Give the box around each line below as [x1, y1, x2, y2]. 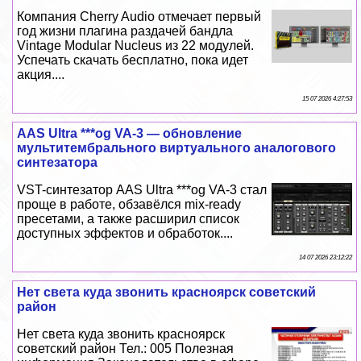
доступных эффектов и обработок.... [17, 226, 234, 241]
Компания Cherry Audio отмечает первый [17, 10, 262, 24]
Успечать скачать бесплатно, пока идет [17, 53, 249, 68]
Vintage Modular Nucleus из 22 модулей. [17, 39, 255, 53]
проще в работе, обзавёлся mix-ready [17, 197, 242, 212]
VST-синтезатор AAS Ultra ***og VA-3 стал [17, 183, 268, 197]
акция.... [17, 68, 65, 82]
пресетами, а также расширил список [17, 212, 240, 226]
